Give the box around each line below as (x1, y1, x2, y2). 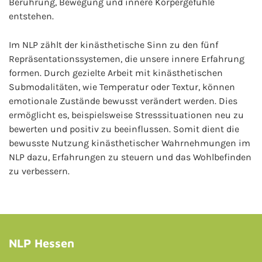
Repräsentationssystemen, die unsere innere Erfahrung (9, 53, 244, 64)
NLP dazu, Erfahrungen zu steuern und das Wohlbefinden (9, 151, 251, 163)
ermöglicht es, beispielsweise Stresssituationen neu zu (9, 109, 244, 120)
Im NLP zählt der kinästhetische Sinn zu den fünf (9, 39, 218, 50)
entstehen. (9, 11, 54, 22)
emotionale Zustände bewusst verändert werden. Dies (9, 95, 237, 106)
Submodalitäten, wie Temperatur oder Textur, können (9, 81, 235, 92)
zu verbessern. (9, 166, 70, 177)
